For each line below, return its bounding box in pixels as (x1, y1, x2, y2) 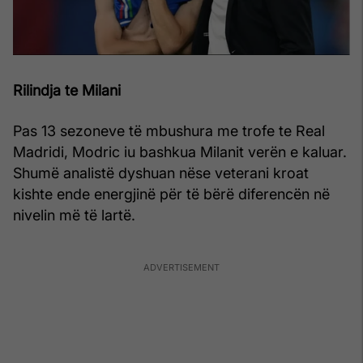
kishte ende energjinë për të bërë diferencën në (13, 185, 330, 203)
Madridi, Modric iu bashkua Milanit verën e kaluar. (13, 143, 347, 160)
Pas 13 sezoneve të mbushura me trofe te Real (13, 122, 325, 139)
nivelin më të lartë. (13, 206, 135, 224)
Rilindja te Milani (13, 81, 121, 99)
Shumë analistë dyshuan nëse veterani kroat (13, 164, 309, 181)
